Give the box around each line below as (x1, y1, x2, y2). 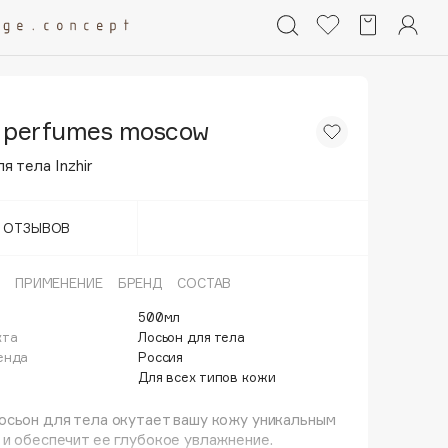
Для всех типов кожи (138, 369, 276, 385)
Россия (138, 349, 184, 365)
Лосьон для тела (138, 329, 246, 345)
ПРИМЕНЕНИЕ (14, 275, 103, 291)
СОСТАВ (177, 275, 232, 291)
